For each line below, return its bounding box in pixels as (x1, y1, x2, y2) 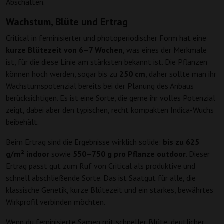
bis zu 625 (163, 137, 199, 147)
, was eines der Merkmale (123, 45, 207, 55)
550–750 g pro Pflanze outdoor (73, 149, 186, 159)
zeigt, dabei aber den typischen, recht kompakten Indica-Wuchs (6, 105, 214, 115)
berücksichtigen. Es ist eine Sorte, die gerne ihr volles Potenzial (6, 93, 215, 103)
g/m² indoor (6, 149, 49, 159)
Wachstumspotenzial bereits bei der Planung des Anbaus (6, 81, 194, 91)
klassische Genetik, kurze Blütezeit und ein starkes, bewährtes (6, 185, 213, 195)
